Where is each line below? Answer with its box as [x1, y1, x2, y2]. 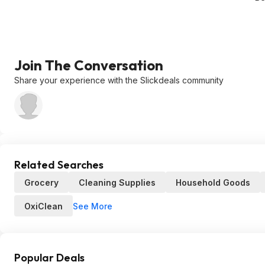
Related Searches [14, 158, 104, 172]
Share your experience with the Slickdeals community [14, 75, 224, 85]
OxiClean [24, 201, 63, 211]
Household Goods [176, 177, 250, 188]
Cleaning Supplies [79, 177, 156, 188]
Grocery [24, 177, 59, 188]
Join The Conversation [14, 56, 163, 74]
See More [73, 201, 112, 211]
